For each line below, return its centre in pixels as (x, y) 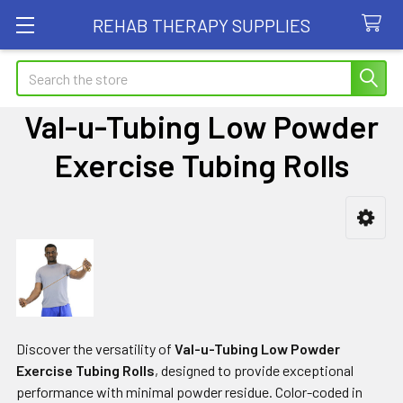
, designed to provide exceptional (254, 371)
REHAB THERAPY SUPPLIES (201, 25)
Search (37, 71)
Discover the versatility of (95, 349)
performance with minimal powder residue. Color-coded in (189, 392)
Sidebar (61, 245)
